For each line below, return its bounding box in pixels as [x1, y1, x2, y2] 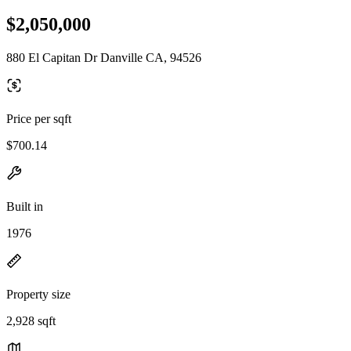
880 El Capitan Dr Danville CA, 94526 [6, 50, 201, 64]
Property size [6, 287, 71, 301]
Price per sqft [6, 111, 71, 125]
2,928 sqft [6, 313, 56, 327]
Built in [6, 199, 43, 213]
